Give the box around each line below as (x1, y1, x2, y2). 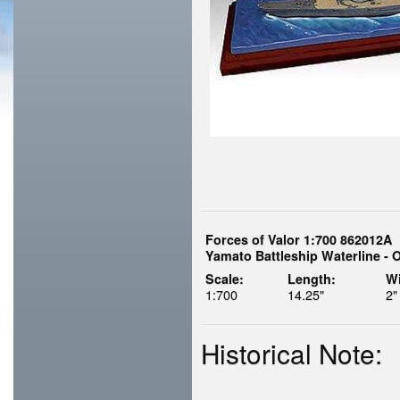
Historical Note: (201, 334, 382, 372)
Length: (287, 269, 336, 287)
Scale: (205, 269, 244, 287)
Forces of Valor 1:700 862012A (205, 229, 392, 248)
